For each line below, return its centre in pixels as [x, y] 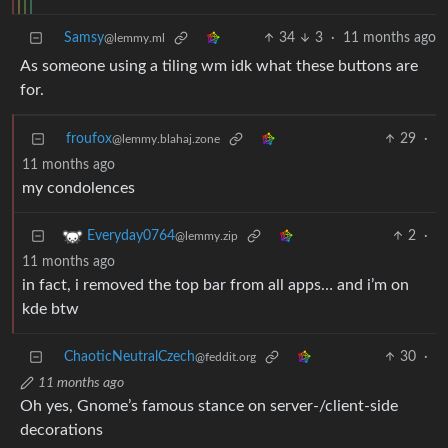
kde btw [50, 309]
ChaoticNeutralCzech [129, 357]
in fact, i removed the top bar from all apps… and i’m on [215, 285]
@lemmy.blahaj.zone [166, 139]
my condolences [78, 188]
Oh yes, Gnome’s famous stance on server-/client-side [209, 406]
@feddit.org [225, 357]
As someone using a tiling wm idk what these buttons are [219, 66]
